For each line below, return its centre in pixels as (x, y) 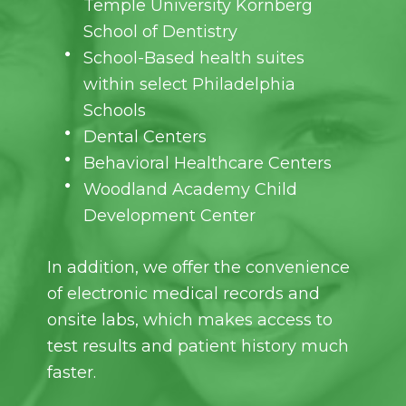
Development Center (170, 216)
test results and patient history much (198, 346)
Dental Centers (145, 137)
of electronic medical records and (184, 294)
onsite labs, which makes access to (190, 320)
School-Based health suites (194, 58)
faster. (72, 372)
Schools (115, 111)
